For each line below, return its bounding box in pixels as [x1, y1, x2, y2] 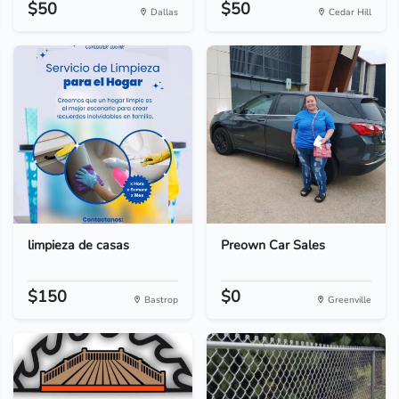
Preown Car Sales [220, 236, 325, 254]
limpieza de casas [27, 236, 129, 254]
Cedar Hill [326, 5, 372, 19]
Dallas [147, 5, 178, 19]
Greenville [325, 293, 372, 306]
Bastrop [141, 293, 178, 306]
